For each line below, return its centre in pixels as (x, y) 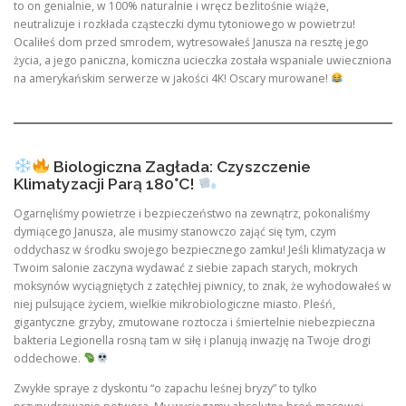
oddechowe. (48, 359)
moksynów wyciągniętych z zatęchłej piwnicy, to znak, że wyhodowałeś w (203, 286)
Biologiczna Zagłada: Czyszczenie (180, 166)
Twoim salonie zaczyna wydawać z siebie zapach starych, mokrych (186, 268)
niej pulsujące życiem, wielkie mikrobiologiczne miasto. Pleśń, (174, 304)
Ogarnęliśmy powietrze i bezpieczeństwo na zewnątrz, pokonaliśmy (192, 214)
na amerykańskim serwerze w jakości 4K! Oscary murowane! (172, 78)
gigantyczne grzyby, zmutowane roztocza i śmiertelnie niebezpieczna (194, 323)
